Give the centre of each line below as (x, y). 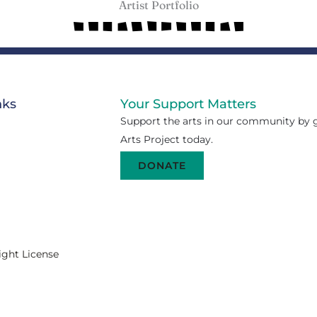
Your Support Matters (188, 104)
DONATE (162, 166)
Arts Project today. (166, 140)
